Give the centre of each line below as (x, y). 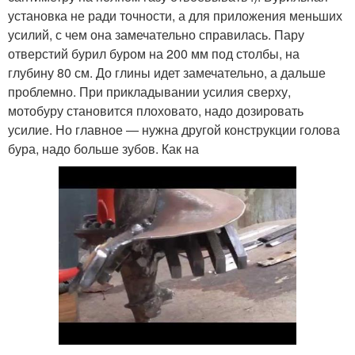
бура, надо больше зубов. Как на (103, 149)
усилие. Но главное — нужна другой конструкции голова (174, 130)
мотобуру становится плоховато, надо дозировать (156, 111)
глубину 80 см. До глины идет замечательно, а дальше (167, 73)
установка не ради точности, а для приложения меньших (175, 15)
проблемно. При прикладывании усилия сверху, (149, 92)
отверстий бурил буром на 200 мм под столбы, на (154, 53)
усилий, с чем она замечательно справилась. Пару (156, 34)
